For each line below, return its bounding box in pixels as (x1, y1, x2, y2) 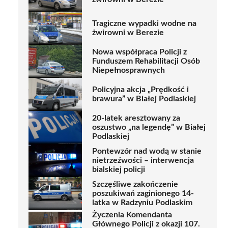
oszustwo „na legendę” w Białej (92, 123, 206, 132)
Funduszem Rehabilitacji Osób (92, 57, 200, 66)
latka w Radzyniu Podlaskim (92, 198, 192, 207)
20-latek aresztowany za (92, 114, 180, 123)
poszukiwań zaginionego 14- (92, 189, 194, 198)
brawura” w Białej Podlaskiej (92, 95, 196, 103)
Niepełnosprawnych (92, 66, 165, 75)
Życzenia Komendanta (92, 210, 172, 219)
